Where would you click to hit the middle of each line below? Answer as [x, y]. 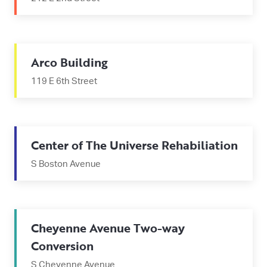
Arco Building [69, 62]
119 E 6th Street [64, 81]
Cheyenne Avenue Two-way [108, 228]
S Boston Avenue [66, 164]
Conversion [62, 246]
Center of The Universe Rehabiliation [134, 145]
